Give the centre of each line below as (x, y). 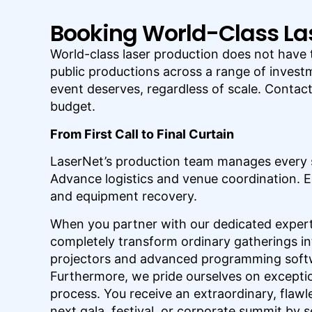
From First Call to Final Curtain (142, 134)
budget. (73, 107)
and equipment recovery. (124, 196)
